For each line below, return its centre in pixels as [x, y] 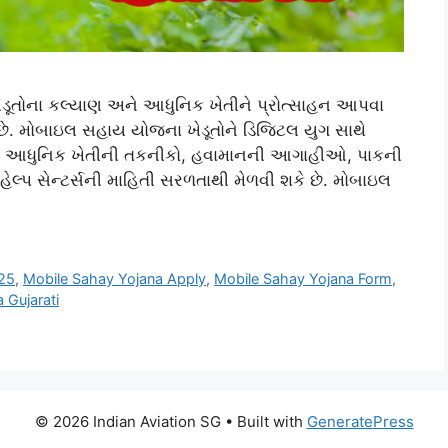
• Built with [263, 422]
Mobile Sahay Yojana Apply [115, 279]
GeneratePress [360, 422]
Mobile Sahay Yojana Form [303, 279]
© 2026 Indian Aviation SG [127, 422]
